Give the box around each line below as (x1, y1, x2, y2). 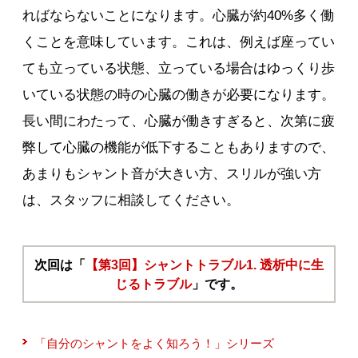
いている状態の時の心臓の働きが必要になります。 (22, 87, 336, 103)
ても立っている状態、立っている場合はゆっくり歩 (22, 61, 336, 77)
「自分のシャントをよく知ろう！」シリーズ (34, 336, 275, 351)
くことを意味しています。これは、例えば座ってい (22, 34, 336, 50)
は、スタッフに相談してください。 (22, 193, 241, 209)
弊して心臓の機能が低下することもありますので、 (22, 140, 336, 156)
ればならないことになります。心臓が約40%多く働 (22, 8, 335, 24)
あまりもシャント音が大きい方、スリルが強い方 (22, 166, 322, 182)
